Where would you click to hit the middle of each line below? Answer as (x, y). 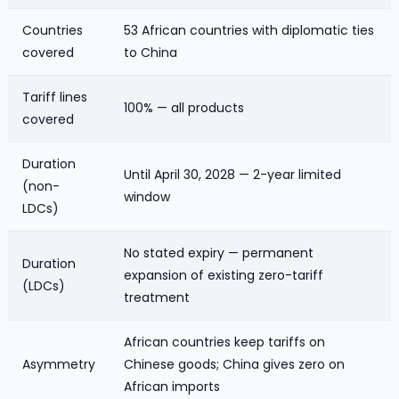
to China (151, 52)
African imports (172, 386)
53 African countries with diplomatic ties (249, 30)
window (147, 196)
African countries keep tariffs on (224, 342)
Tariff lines (55, 97)
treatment (157, 297)
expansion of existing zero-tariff (224, 275)
